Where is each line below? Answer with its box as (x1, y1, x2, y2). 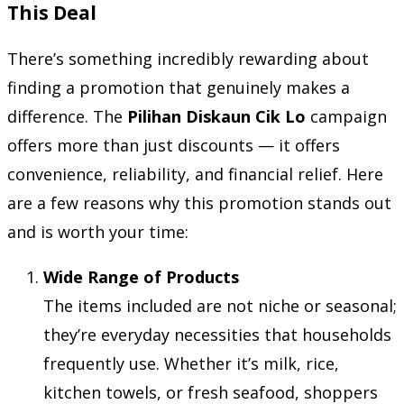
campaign (306, 106, 387, 127)
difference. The (7, 106, 127, 127)
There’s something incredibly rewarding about (7, 48, 369, 69)
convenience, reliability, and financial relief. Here (7, 163, 383, 185)
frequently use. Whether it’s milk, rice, (43, 353, 339, 374)
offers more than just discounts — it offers (7, 134, 340, 156)
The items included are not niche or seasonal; (43, 295, 397, 317)
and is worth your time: (7, 221, 188, 243)
